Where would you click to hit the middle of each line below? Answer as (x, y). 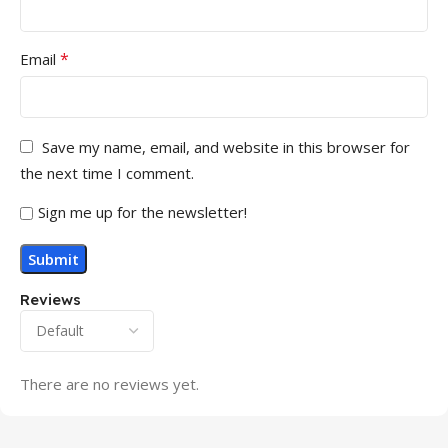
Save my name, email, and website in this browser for (226, 146)
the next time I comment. (107, 172)
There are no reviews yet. (109, 383)
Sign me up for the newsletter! (142, 211)
